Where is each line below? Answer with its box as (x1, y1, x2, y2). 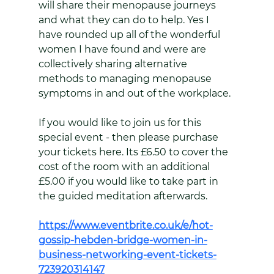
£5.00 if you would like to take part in (38, 176, 221, 187)
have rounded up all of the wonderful (38, 29, 223, 40)
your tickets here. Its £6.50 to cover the (38, 146, 231, 158)
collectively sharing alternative (38, 58, 190, 70)
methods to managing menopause (38, 73, 214, 84)
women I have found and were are (38, 43, 209, 55)
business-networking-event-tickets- (38, 249, 217, 261)
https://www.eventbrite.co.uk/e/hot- (38, 220, 213, 231)
